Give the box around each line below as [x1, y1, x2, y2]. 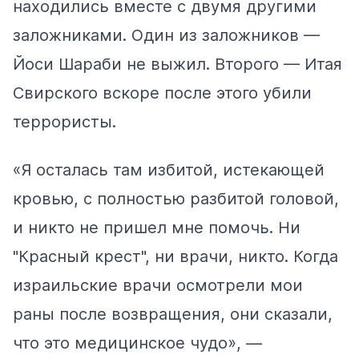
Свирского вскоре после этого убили [13, 83, 312, 103]
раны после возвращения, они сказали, [13, 305, 333, 325]
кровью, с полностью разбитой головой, [13, 189, 339, 209]
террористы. [13, 112, 121, 132]
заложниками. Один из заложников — [13, 26, 320, 46]
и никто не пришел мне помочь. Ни [13, 218, 301, 238]
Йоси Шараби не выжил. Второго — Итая [13, 54, 342, 75]
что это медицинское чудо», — [13, 333, 262, 353]
